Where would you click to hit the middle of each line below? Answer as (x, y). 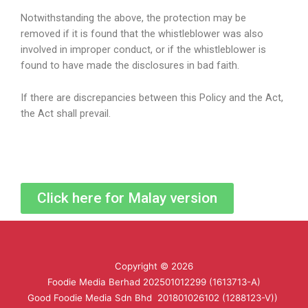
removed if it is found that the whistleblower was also (142, 34)
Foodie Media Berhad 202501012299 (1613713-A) (154, 282)
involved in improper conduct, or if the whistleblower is (143, 50)
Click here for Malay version (127, 198)
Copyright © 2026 (154, 266)
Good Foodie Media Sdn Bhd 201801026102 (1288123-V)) (154, 298)
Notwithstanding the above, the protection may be (133, 18)
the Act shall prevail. (66, 113)
